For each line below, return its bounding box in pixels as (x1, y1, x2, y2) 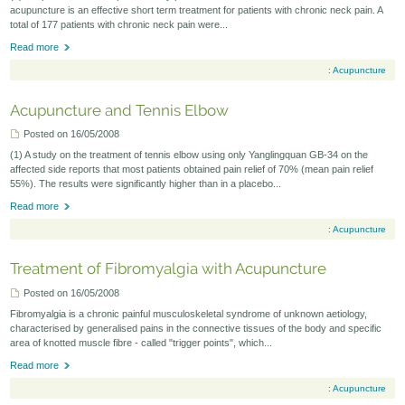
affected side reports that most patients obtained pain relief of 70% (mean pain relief (10, 163, 374, 174)
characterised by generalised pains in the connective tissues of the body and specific (10, 322, 382, 334)
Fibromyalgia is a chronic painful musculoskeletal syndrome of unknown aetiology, (10, 307, 368, 319)
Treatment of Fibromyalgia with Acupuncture (10, 259, 327, 278)
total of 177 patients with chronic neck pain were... (10, 18, 229, 30)
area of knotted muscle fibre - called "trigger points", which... (10, 336, 273, 348)
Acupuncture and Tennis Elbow (10, 100, 230, 119)
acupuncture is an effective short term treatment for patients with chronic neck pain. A (10, 4, 383, 15)
